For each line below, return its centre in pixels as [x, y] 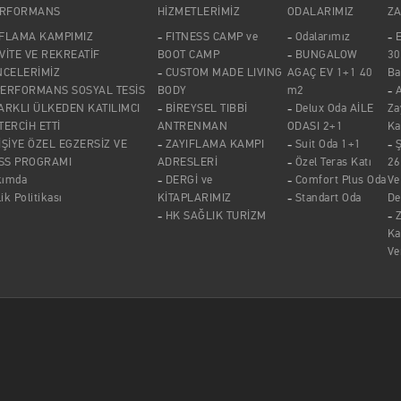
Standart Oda [328, 198]
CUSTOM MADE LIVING [224, 73]
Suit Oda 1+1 [328, 144]
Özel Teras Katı [333, 162]
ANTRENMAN [192, 126]
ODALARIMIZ [320, 12]
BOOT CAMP [188, 55]
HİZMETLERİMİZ [199, 12]
